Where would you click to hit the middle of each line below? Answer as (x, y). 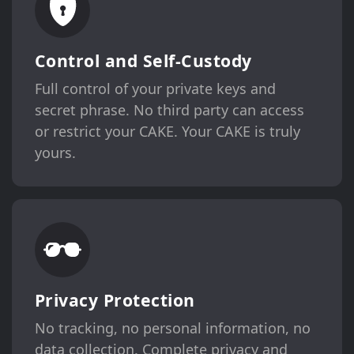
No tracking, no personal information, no (172, 328)
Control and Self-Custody (143, 61)
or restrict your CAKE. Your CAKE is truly (167, 132)
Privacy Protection (115, 299)
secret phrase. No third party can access (169, 110)
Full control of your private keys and (155, 89)
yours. (55, 153)
